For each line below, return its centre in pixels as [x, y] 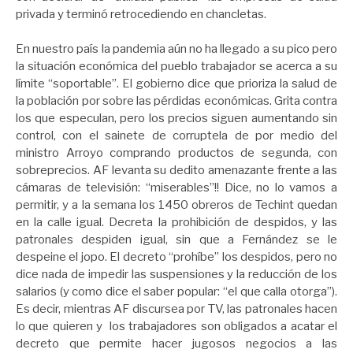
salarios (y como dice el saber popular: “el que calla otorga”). [176, 292]
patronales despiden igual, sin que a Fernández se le [176, 240]
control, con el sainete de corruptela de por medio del [176, 136]
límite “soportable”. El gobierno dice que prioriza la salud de [176, 84]
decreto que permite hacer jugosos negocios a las [176, 344]
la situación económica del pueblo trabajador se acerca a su [176, 67]
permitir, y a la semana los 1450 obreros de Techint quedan [176, 205]
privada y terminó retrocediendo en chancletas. [142, 14]
